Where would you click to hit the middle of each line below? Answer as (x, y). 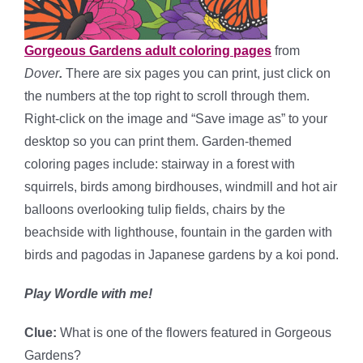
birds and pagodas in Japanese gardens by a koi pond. (181, 255)
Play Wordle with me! (88, 294)
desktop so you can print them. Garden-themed (158, 141)
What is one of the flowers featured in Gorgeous (194, 333)
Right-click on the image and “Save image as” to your (176, 119)
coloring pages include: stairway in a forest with (160, 164)
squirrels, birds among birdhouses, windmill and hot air (181, 187)
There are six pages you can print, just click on (196, 73)
